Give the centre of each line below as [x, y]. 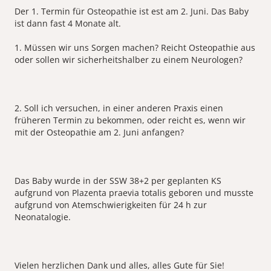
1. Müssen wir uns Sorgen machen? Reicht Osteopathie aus [135, 48]
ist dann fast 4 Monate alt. [68, 24]
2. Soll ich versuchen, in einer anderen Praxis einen [119, 108]
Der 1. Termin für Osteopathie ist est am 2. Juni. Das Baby [132, 11]
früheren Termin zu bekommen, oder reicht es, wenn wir [130, 120]
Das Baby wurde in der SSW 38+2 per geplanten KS [118, 181]
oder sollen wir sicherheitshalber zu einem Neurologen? [129, 60]
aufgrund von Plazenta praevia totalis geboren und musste [134, 193]
